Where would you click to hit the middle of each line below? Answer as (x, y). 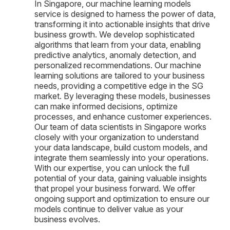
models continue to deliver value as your (109, 209)
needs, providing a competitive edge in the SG (119, 85)
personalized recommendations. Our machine (118, 65)
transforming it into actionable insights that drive (122, 24)
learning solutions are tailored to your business (120, 75)
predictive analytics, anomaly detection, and (115, 55)
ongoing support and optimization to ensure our (122, 198)
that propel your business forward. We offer (115, 188)
